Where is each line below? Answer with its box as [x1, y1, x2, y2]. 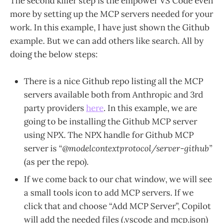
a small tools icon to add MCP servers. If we [24, 187, 194, 199]
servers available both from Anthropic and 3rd [24, 89, 203, 101]
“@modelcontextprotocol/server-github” [59, 143, 212, 154]
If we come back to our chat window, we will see [24, 174, 212, 185]
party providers [24, 103, 86, 114]
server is [24, 143, 59, 154]
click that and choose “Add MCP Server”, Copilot [24, 201, 211, 212]
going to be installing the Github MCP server [24, 116, 197, 127]
